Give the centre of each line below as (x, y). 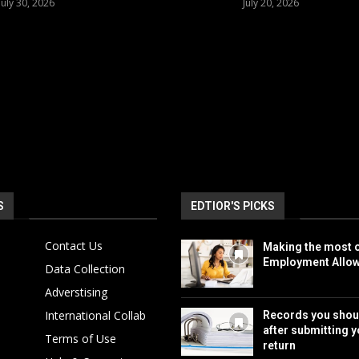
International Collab (96, 315)
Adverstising (77, 292)
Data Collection (85, 268)
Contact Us (74, 245)
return (279, 345)
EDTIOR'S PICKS (233, 206)
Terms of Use (81, 338)
